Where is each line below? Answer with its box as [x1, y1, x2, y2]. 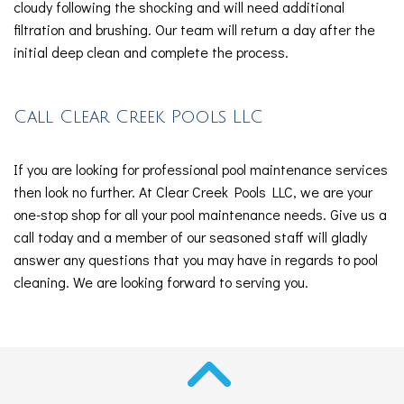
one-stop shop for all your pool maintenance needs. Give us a [14, 205, 387, 224]
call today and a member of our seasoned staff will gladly [14, 227, 367, 246]
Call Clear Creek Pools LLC [14, 107, 263, 126]
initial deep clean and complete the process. [14, 42, 289, 61]
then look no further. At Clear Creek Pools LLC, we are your [14, 182, 372, 201]
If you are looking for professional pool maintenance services [14, 160, 388, 179]
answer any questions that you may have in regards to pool [14, 250, 378, 269]
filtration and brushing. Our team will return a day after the [14, 20, 375, 39]
